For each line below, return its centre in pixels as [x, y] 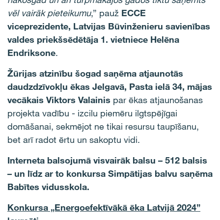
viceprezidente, [39, 26]
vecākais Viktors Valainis [59, 100]
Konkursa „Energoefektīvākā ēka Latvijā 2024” [104, 207]
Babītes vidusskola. [48, 187]
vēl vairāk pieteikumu [49, 13]
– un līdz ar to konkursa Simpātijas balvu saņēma [110, 173]
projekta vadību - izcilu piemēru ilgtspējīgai [92, 113]
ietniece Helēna [147, 39]
